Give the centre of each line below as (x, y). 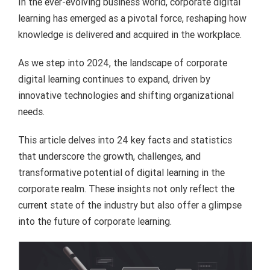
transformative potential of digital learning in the (121, 173)
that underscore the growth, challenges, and (109, 156)
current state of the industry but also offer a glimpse (130, 205)
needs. (31, 112)
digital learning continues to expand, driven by (114, 79)
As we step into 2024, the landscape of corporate (122, 63)
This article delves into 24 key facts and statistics (125, 140)
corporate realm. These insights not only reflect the (126, 189)
